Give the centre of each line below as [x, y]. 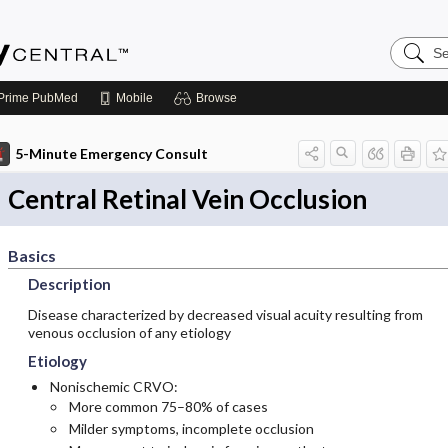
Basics [31, 255]
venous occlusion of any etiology [129, 332]
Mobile [134, 98]
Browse [216, 98]
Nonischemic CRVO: [113, 386]
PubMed [53, 98]
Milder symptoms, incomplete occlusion [191, 428]
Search [414, 43]
